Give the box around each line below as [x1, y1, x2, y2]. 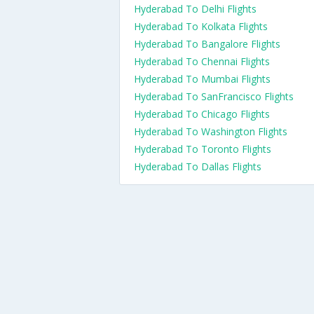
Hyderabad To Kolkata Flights [134, 20, 268, 33]
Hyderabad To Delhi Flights [134, 2, 257, 15]
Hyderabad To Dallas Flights [134, 160, 261, 173]
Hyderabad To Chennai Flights [134, 55, 270, 68]
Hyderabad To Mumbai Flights [134, 72, 271, 86]
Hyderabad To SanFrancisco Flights [134, 90, 294, 103]
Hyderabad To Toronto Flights [134, 142, 271, 156]
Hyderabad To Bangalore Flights [134, 37, 280, 50]
